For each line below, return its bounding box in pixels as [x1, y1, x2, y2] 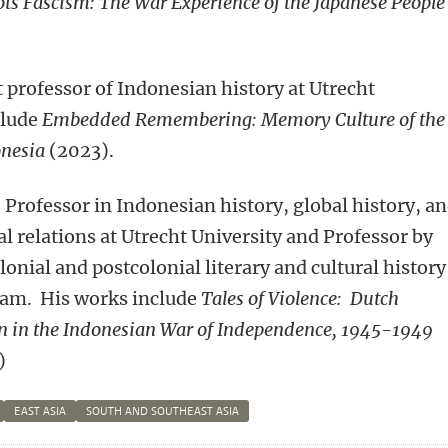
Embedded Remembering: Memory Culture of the [42, 108, 446, 131]
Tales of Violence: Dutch [201, 287, 400, 310]
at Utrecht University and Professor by [96, 225, 434, 248]
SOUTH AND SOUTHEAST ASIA [86, 404, 240, 419]
